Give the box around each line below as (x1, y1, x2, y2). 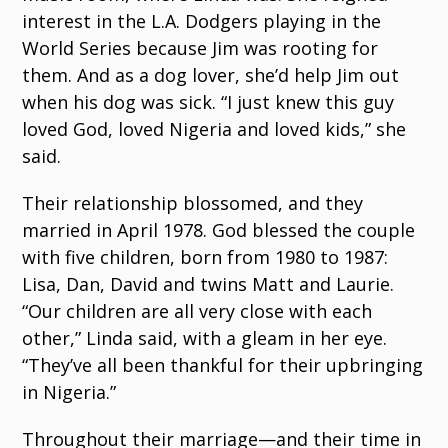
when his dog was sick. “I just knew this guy (22, 90, 395, 115)
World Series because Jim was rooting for (22, 36, 379, 61)
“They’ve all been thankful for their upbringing (22, 353, 424, 378)
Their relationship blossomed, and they (22, 191, 364, 216)
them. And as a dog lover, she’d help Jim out (22, 63, 400, 88)
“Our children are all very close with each (22, 299, 373, 324)
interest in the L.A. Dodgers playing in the (22, 9, 382, 34)
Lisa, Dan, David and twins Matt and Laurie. (22, 272, 395, 297)
